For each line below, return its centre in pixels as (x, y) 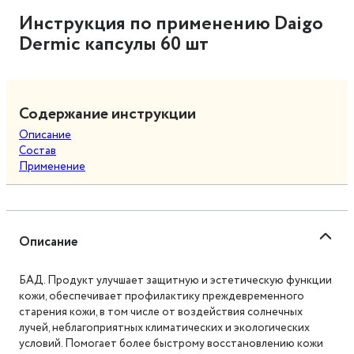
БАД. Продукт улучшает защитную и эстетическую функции (175, 280)
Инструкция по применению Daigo (171, 23)
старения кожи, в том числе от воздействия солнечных (161, 312)
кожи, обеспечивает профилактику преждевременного (162, 296)
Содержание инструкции (107, 114)
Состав (38, 151)
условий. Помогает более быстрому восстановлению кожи (171, 343)
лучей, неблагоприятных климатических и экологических (164, 328)
